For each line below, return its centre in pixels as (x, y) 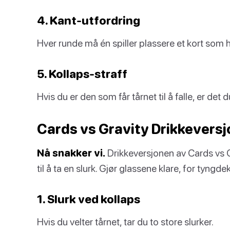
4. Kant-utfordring (89, 20)
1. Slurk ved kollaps (89, 199)
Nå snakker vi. (71, 153)
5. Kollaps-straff (82, 74)
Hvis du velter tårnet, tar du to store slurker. (125, 222)
